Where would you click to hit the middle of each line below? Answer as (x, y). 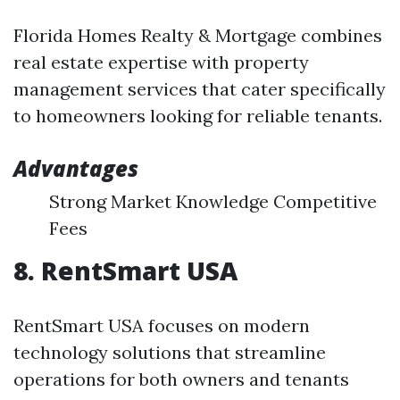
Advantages (76, 168)
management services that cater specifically (200, 89)
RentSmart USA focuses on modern (162, 325)
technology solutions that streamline (170, 352)
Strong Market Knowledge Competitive (213, 201)
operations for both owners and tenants (181, 379)
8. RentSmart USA (125, 271)
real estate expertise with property (161, 62)
